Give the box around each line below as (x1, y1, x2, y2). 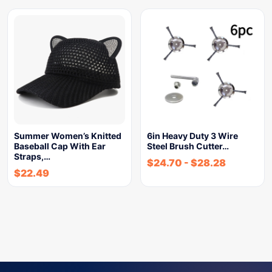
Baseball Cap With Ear (14, 141, 106, 151)
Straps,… (14, 151, 50, 161)
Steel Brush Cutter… (147, 141, 229, 151)
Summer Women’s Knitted (14, 131, 121, 141)
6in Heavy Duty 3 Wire (147, 131, 238, 141)
